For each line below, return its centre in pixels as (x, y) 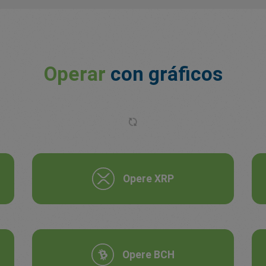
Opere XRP (148, 179)
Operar (75, 74)
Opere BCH (148, 255)
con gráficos (164, 74)
